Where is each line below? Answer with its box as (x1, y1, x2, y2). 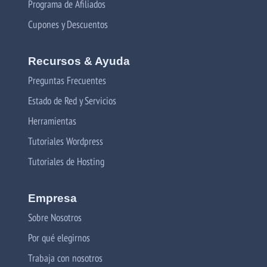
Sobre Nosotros (28, 210, 82, 225)
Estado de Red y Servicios (28, 94, 116, 108)
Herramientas (28, 114, 76, 128)
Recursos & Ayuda (28, 55, 130, 68)
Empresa (28, 192, 77, 205)
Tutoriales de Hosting (28, 154, 104, 169)
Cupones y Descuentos (28, 17, 108, 32)
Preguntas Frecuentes (28, 73, 106, 88)
